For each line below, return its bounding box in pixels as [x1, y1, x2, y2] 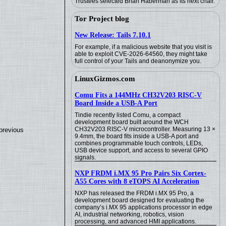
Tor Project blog [75, 15, 129, 23]
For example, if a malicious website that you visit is [75, 43, 212, 50]
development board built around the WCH [75, 119, 189, 126]
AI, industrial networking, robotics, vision [75, 211, 184, 218]
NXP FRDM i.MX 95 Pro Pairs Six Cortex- [75, 169, 206, 177]
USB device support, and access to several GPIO [75, 147, 208, 154]
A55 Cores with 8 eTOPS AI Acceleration [75, 178, 199, 185]
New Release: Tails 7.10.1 [75, 31, 151, 39]
